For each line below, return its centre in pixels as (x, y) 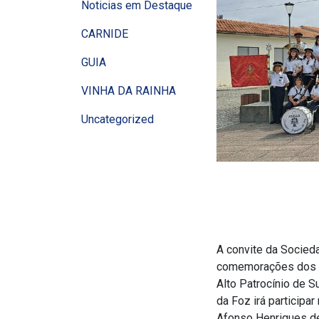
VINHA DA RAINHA (129, 91)
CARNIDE (105, 34)
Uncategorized (117, 120)
